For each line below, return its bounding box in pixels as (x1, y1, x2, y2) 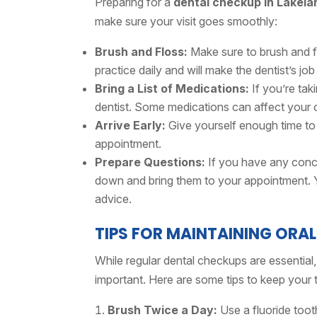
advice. (95, 192, 132, 206)
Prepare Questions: (95, 155, 206, 169)
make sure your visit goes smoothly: (95, 14, 278, 28)
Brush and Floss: (95, 45, 188, 59)
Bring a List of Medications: (95, 81, 250, 96)
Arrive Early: (95, 118, 166, 132)
